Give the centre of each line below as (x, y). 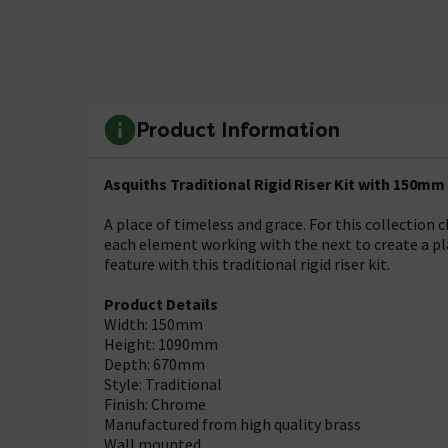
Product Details (161, 303)
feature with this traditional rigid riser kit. (247, 263)
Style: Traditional (163, 383)
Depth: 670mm (154, 363)
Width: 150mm (153, 323)
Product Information (238, 130)
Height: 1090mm (161, 343)
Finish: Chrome (156, 403)
